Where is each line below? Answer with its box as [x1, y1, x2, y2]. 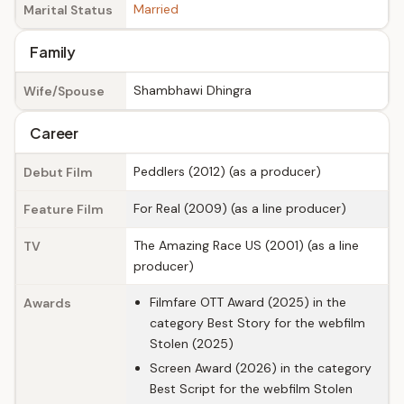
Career [30, 124, 79, 142]
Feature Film [23, 201, 104, 217]
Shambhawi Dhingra [133, 82, 252, 98]
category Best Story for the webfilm [150, 315, 365, 331]
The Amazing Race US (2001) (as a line [133, 237, 359, 253]
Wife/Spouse [23, 83, 105, 99]
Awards [23, 295, 71, 311]
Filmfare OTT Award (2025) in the [150, 294, 346, 310]
